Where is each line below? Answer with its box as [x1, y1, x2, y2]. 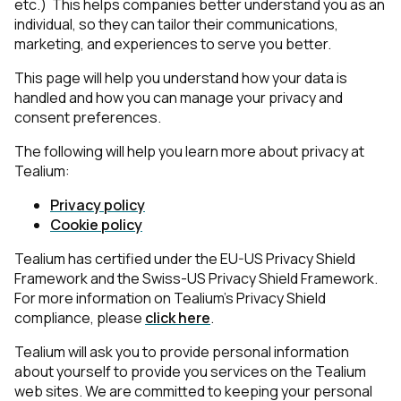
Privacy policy [50, 195, 145, 215]
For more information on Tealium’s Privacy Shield [14, 288, 326, 308]
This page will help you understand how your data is [14, 68, 347, 88]
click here [145, 308, 210, 328]
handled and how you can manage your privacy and [14, 88, 343, 107]
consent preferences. [14, 107, 161, 127]
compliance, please [14, 308, 145, 328]
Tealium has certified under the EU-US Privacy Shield [14, 249, 355, 269]
